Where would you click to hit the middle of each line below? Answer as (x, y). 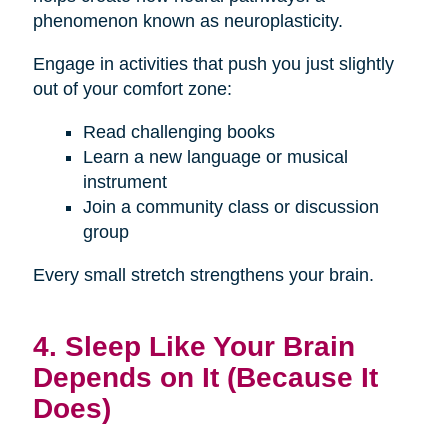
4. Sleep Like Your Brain (193, 346)
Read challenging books (178, 132)
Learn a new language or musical (215, 157)
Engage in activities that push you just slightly (213, 64)
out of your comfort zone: (132, 89)
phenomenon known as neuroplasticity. (187, 21)
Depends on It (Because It (205, 377)
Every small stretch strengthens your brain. (203, 275)
